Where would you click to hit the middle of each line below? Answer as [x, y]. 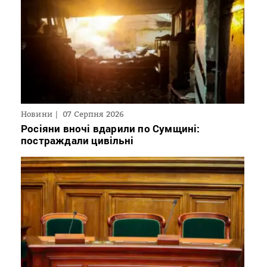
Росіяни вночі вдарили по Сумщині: [111, 128]
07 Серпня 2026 [94, 114]
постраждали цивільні [77, 140]
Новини [37, 114]
